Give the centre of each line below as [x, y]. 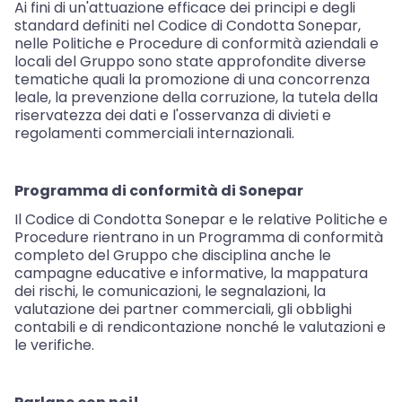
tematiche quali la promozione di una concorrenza [192, 80]
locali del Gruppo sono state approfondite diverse [190, 62]
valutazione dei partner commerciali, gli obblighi [183, 310]
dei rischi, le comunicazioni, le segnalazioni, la [170, 292]
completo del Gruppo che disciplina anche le [173, 256]
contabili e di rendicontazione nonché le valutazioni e [200, 328]
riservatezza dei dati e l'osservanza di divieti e [173, 116]
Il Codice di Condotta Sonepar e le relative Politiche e [201, 220]
